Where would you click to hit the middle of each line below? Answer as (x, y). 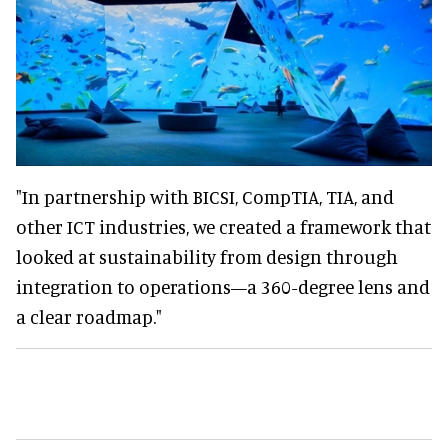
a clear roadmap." (89, 317)
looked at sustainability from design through (207, 257)
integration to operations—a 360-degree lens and (223, 287)
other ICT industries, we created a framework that (223, 227)
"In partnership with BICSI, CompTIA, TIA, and (205, 197)
